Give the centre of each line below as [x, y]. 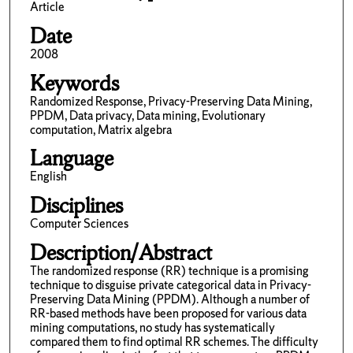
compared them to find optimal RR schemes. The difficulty [174, 341]
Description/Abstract [121, 252]
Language [71, 158]
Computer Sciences [79, 223]
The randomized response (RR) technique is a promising [169, 270]
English [48, 176]
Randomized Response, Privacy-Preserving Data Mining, [171, 101]
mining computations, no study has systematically [152, 327]
